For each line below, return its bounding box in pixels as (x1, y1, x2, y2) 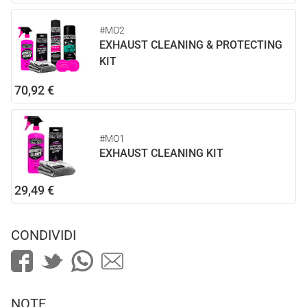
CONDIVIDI (11, 227, 76, 243)
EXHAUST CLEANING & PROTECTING (99, 38, 282, 51)
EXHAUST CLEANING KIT (99, 147, 223, 160)
